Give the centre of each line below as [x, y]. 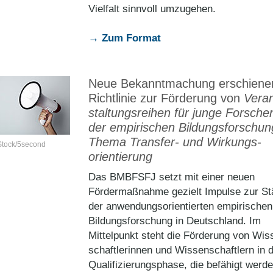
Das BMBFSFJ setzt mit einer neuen [172, 177]
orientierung [120, 157]
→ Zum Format [125, 38]
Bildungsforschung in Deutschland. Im [175, 221]
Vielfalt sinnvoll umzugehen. [152, 9]
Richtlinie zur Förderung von [166, 98]
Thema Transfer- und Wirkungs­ [175, 142]
